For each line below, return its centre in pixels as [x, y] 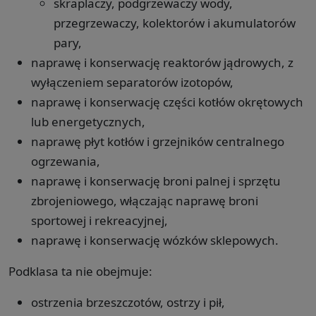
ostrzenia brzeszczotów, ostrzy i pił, [128, 302]
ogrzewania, [66, 161]
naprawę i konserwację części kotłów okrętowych [167, 102]
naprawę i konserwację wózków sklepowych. [155, 240]
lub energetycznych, [88, 121]
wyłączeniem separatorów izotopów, [132, 82]
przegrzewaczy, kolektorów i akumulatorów [175, 23]
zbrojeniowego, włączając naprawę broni [145, 200]
